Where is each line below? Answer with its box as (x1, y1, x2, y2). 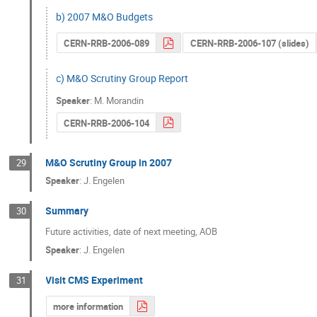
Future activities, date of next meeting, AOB (45, 225, 218, 238)
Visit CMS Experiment (45, 273, 144, 287)
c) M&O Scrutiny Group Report (56, 71, 189, 85)
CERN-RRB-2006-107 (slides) (190, 37, 309, 50)
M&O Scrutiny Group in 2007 (45, 156, 173, 170)
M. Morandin (94, 93, 144, 107)
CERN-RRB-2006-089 (63, 37, 149, 50)
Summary (45, 203, 89, 217)
